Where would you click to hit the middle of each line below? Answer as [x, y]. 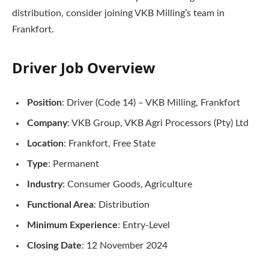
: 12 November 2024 [125, 246]
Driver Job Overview [83, 67]
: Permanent [74, 164]
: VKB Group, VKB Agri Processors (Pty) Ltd [158, 123]
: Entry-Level [144, 225]
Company [47, 123]
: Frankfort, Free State [110, 144]
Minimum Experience [72, 225]
